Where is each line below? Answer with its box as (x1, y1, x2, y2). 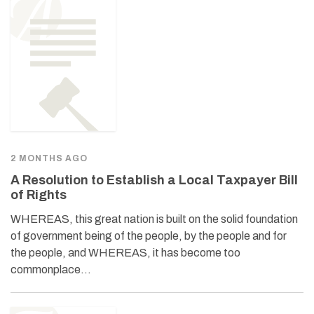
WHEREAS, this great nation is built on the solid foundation (11, 213, 298, 226)
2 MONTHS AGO (11, 153, 88, 164)
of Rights (11, 188, 67, 203)
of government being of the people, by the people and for (11, 230, 287, 243)
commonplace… (11, 264, 91, 276)
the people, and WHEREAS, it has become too (11, 247, 240, 259)
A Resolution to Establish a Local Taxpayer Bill (11, 173, 298, 188)
